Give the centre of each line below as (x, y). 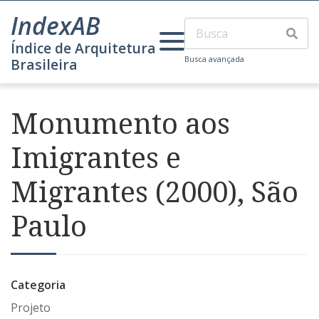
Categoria (38, 285)
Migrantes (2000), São (155, 191)
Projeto (31, 308)
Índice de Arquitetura (83, 48)
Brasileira (44, 64)
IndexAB (56, 26)
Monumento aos (120, 123)
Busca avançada (214, 59)
